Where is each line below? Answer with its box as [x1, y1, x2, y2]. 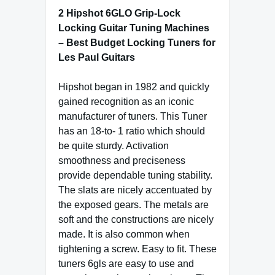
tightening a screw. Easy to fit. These [58, 243, 217, 254]
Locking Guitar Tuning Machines [58, 22, 209, 33]
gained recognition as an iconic [58, 96, 194, 107]
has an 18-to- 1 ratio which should [58, 125, 205, 136]
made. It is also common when [58, 228, 190, 239]
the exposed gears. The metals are [58, 199, 209, 210]
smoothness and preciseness [58, 155, 185, 166]
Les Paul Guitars [58, 52, 135, 63]
